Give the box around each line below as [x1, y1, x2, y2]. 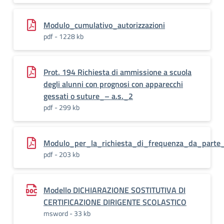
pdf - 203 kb [43, 149, 79, 159]
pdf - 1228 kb [43, 31, 83, 41]
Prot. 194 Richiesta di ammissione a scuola [43, 66, 191, 78]
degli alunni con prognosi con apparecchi [43, 78, 183, 90]
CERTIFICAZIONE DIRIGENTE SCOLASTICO [43, 196, 186, 208]
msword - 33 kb [43, 208, 90, 218]
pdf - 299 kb [43, 102, 79, 112]
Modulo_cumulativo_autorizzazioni [43, 19, 165, 31]
